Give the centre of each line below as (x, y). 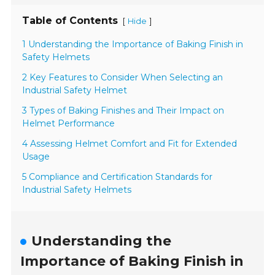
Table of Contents (70, 21)
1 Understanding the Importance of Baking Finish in (133, 45)
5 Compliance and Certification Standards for (118, 177)
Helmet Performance (69, 124)
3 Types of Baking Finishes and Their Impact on (123, 111)
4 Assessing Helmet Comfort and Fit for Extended (130, 144)
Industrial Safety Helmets (77, 190)
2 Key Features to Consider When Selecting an (123, 78)
